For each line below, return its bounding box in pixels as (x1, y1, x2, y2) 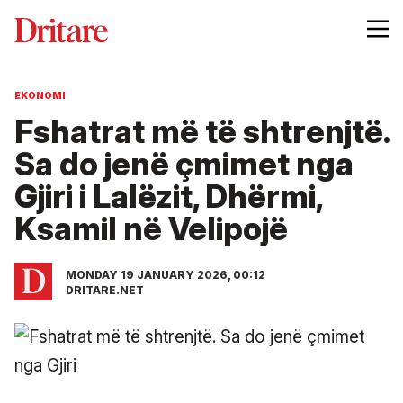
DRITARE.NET (66, 282, 144, 297)
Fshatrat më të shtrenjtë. (14, 112, 389, 150)
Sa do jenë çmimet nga (14, 144, 354, 183)
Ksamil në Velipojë (14, 209, 288, 247)
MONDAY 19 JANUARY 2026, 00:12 (66, 267, 265, 282)
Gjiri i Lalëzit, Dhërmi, (14, 176, 322, 215)
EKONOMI (14, 89, 66, 101)
